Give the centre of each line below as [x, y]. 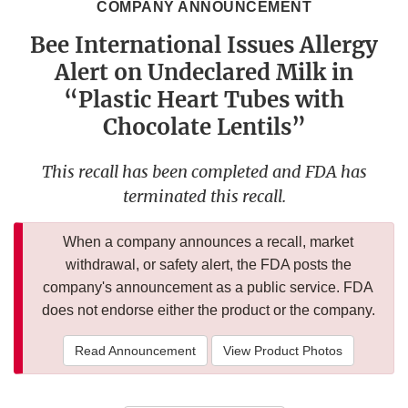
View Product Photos [282, 351]
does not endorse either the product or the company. [208, 311]
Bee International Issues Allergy [204, 46]
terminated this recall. [204, 197]
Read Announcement [135, 351]
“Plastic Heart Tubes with [204, 100]
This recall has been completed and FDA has [204, 172]
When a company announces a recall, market [208, 242]
